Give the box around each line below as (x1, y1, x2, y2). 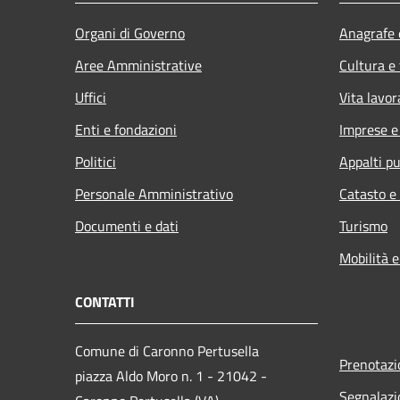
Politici (75, 150, 116, 172)
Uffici (75, 86, 106, 108)
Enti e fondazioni (75, 118, 177, 140)
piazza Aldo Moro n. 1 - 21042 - (75, 364, 267, 387)
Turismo (339, 214, 387, 237)
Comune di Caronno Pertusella (75, 339, 259, 362)
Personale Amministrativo (75, 182, 233, 204)
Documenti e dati (75, 214, 179, 237)
